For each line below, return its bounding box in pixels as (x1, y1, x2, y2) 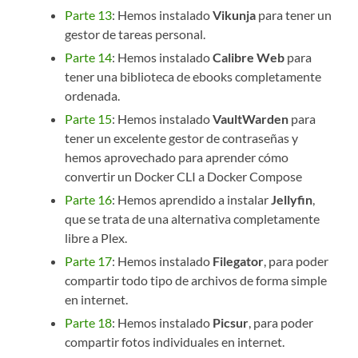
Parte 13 (65, 7, 113, 23)
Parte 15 (65, 111, 113, 127)
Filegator (213, 253, 265, 269)
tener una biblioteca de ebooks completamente (65, 69, 322, 85)
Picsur (213, 315, 249, 331)
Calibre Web (213, 50, 285, 66)
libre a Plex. (65, 230, 128, 246)
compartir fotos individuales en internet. (65, 334, 285, 350)
